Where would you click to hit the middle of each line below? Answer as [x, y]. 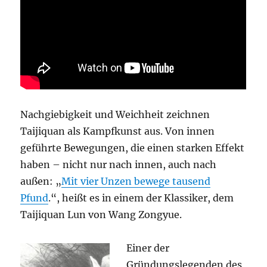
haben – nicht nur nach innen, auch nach [119, 164]
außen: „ [41, 181]
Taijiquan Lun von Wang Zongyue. [101, 214]
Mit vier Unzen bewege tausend [136, 181]
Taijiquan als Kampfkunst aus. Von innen [118, 131]
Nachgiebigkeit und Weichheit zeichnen [115, 114]
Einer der [148, 248]
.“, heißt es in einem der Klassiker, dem [141, 198]
